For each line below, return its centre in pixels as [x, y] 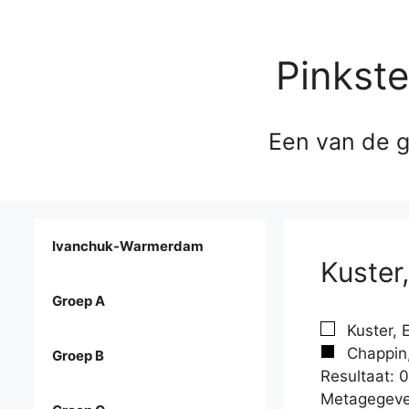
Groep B [78, 356]
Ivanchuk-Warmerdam [128, 246]
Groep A [79, 301]
